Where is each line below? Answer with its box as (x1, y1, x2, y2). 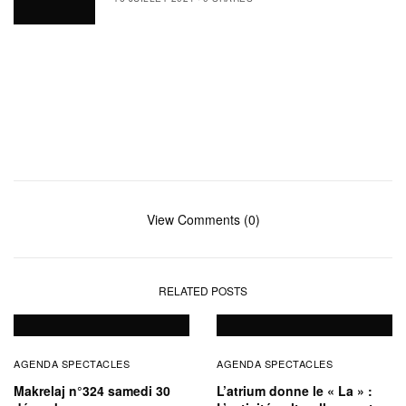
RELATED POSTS (159, 283, 247, 298)
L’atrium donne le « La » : (217, 382, 372, 400)
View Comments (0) (146, 210, 260, 228)
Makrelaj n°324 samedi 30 (14, 382, 170, 400)
